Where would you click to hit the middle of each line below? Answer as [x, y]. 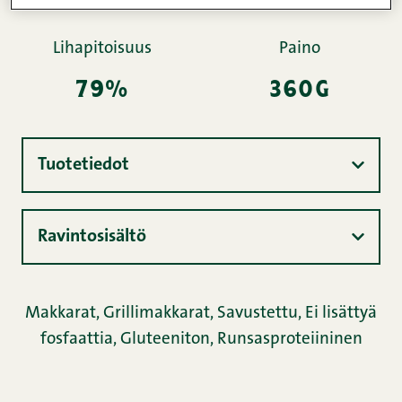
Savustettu [258, 314]
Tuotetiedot [83, 165]
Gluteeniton [165, 340]
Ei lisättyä [341, 314]
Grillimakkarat [157, 314]
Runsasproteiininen [289, 340]
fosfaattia [76, 340]
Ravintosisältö [92, 237]
